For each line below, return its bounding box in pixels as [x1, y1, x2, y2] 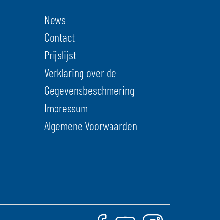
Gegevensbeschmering [44, 83, 135, 98]
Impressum [44, 101, 88, 115]
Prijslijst [44, 48, 76, 62]
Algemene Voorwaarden [44, 118, 137, 133]
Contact [44, 30, 75, 45]
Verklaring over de [44, 65, 116, 80]
